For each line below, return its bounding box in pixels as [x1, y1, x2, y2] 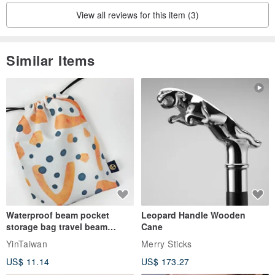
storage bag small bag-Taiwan [6, 232, 132, 245]
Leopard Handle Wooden [141, 209, 246, 222]
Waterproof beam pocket [6, 209, 109, 222]
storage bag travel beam [6, 220, 107, 233]
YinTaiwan [6, 238, 48, 250]
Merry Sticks [141, 238, 192, 250]
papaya [6, 244, 37, 257]
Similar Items [6, 50, 95, 71]
